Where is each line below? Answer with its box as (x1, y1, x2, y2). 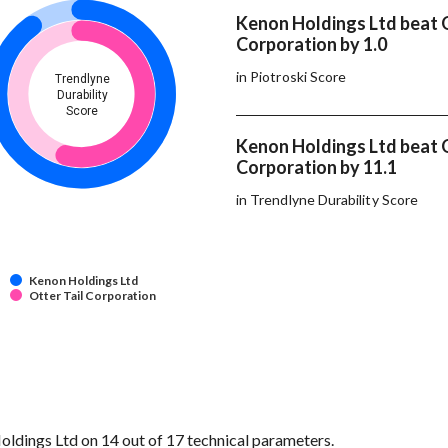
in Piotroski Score (236, 67, 347, 85)
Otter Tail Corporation (29, 288, 156, 304)
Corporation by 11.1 (236, 155, 400, 178)
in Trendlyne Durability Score (236, 190, 419, 208)
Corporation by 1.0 (236, 32, 390, 55)
